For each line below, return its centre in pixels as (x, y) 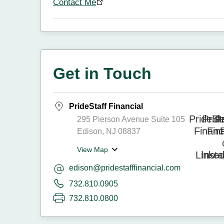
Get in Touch (102, 73)
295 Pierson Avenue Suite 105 (131, 119)
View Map (92, 149)
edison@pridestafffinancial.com (125, 168)
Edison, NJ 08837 (109, 131)
